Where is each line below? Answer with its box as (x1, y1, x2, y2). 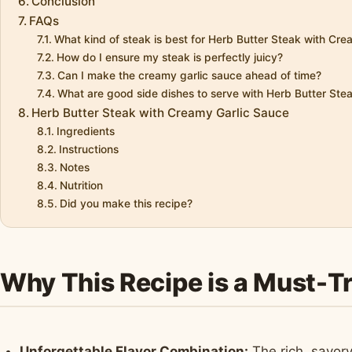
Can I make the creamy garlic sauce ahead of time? (57, 69, 321, 82)
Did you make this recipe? (59, 197, 192, 211)
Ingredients (56, 125, 115, 138)
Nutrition (59, 179, 103, 192)
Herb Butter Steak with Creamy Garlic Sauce (31, 105, 290, 121)
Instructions (58, 143, 119, 156)
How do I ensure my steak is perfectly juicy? (56, 51, 283, 64)
